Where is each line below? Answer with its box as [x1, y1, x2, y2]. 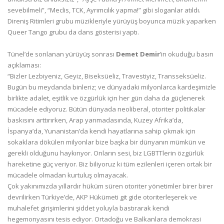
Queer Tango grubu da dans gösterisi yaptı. [7, 27, 139, 36]
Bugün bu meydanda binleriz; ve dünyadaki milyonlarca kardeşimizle [7, 82, 216, 91]
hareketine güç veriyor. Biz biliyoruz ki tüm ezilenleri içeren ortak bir [7, 159, 212, 168]
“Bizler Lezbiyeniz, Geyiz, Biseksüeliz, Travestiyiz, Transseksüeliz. [7, 71, 206, 80]
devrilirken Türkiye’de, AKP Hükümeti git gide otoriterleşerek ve [7, 192, 197, 201]
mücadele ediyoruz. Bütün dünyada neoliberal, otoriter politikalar [7, 104, 205, 113]
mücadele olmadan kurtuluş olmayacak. [7, 170, 128, 179]
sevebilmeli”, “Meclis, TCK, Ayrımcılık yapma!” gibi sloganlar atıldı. [7, 5, 200, 14]
